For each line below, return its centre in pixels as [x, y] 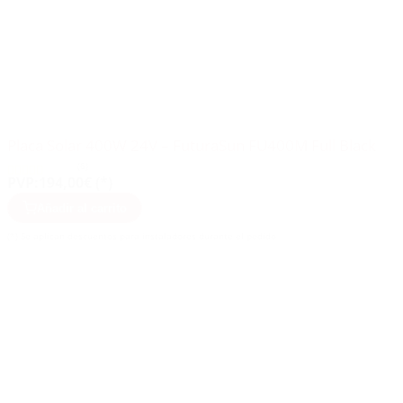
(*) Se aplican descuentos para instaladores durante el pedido [142, 236]
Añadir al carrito [82, 208]
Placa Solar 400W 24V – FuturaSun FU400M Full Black [192, 146]
